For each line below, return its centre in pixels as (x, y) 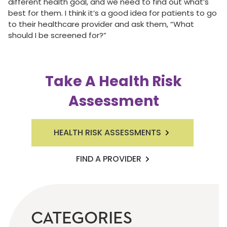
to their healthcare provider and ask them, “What (101, 24)
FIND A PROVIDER (108, 159)
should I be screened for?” (57, 35)
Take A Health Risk (113, 81)
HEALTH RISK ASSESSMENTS (107, 133)
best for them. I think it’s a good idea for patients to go (112, 13)
